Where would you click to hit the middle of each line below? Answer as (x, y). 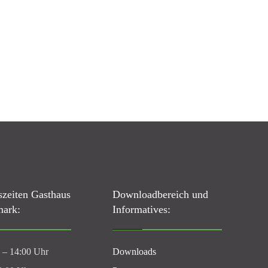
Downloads (134, 252)
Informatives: (141, 209)
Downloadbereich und (160, 194)
